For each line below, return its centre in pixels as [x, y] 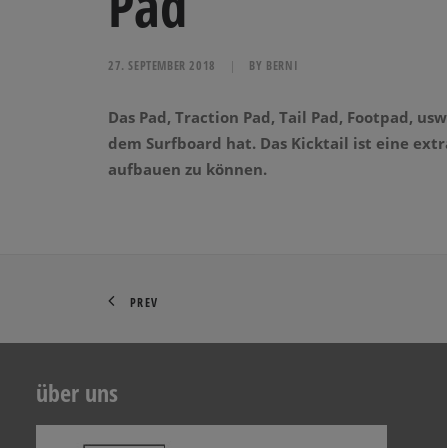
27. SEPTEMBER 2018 [162, 65]
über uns [77, 392]
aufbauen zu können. [187, 169]
